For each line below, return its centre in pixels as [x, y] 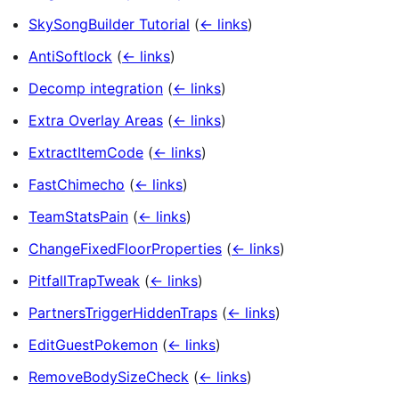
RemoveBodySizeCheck [109, 377]
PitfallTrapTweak [84, 281]
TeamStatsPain [78, 217]
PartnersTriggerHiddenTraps [123, 313]
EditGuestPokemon [93, 345]
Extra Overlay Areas [96, 121]
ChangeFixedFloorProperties [125, 249]
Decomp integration [96, 89]
